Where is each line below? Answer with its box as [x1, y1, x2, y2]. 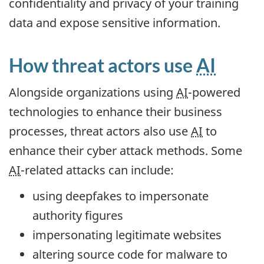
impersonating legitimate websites [32, 227, 222, 243]
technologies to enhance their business [9, 103, 222, 120]
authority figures [32, 207, 123, 224]
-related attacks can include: [21, 161, 174, 178]
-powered [188, 84, 240, 100]
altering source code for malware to [32, 246, 227, 263]
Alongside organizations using [9, 84, 176, 100]
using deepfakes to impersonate [32, 188, 209, 204]
